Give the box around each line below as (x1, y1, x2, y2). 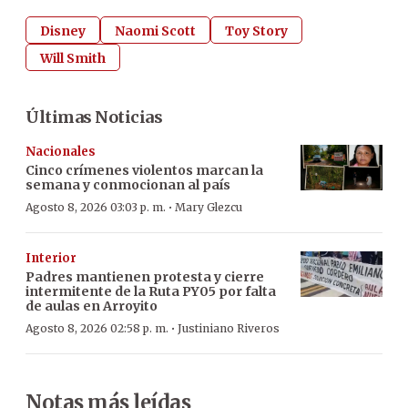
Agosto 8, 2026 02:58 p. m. (25, 321, 168, 335)
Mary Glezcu (175, 199, 242, 214)
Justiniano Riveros (178, 321, 280, 335)
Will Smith (40, 49, 106, 66)
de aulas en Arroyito (25, 297, 158, 314)
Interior (25, 250, 76, 266)
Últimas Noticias (25, 106, 162, 127)
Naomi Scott (115, 22, 196, 39)
